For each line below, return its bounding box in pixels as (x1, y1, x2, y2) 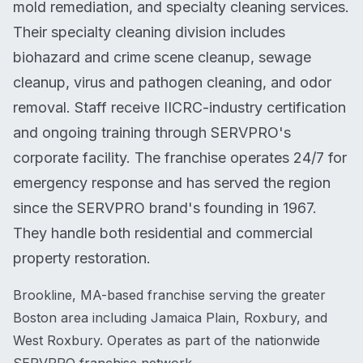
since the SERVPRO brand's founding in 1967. (13, 199, 317, 216)
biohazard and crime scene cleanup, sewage (13, 49, 311, 66)
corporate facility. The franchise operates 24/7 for (13, 149, 347, 166)
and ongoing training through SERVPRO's (13, 124, 291, 141)
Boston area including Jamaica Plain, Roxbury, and (13, 310, 327, 326)
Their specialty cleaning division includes (13, 23, 285, 41)
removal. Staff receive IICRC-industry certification (13, 99, 346, 116)
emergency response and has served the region (13, 174, 331, 191)
